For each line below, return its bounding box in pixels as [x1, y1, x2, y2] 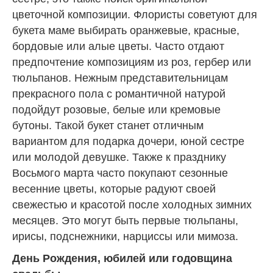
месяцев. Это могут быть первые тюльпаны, [12, 214, 238, 227]
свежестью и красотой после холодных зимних [12, 198, 252, 211]
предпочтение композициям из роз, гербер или [12, 55, 251, 68]
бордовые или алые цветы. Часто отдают [12, 40, 224, 52]
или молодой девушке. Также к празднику [12, 151, 226, 163]
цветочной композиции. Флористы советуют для [12, 8, 257, 21]
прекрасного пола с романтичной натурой [12, 87, 225, 100]
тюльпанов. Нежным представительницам [12, 71, 228, 84]
